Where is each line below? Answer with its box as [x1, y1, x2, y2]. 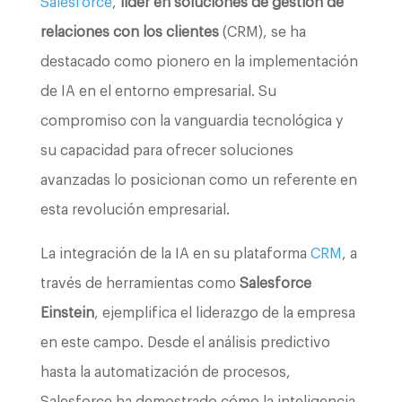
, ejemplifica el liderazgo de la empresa [93, 305, 355, 320]
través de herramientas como [39, 275, 236, 291]
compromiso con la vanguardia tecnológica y [39, 113, 343, 128]
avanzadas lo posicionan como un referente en [39, 172, 357, 188]
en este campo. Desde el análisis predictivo [39, 335, 330, 350]
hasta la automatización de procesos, [39, 364, 291, 380]
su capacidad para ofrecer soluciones [39, 143, 293, 158]
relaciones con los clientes [39, 24, 219, 39]
